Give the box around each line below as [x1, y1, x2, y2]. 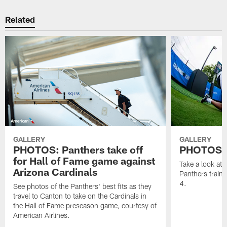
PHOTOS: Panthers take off [13, 143, 143, 156]
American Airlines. [13, 211, 70, 220]
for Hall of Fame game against [13, 155, 156, 167]
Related [5, 14, 35, 24]
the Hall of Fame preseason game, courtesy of [13, 201, 157, 210]
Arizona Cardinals [13, 166, 98, 178]
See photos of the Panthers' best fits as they [13, 182, 152, 191]
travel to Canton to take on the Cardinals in [13, 192, 147, 201]
